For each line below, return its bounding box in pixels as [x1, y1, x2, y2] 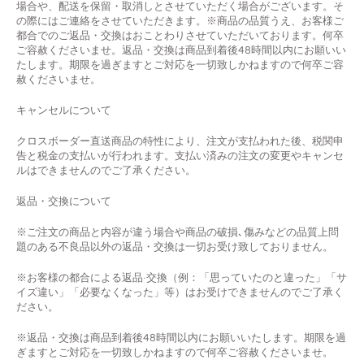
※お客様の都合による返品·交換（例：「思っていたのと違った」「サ [16, 270, 347, 284]
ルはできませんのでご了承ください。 [16, 162, 196, 176]
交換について [48, 193, 111, 207]
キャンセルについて [16, 102, 111, 116]
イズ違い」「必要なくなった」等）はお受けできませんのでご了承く [16, 284, 344, 298]
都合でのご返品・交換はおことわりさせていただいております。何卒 [16, 28, 344, 41]
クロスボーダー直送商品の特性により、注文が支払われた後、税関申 [16, 133, 344, 147]
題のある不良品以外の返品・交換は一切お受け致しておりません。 [16, 239, 333, 253]
